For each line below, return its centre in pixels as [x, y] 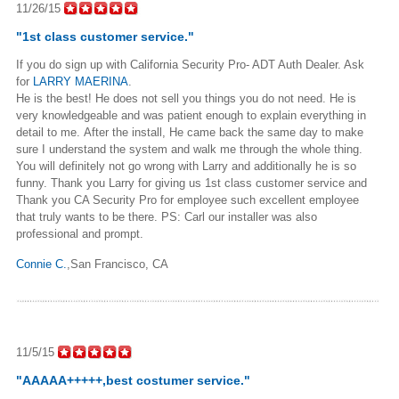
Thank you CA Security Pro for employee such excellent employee [187, 199]
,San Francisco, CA [118, 264]
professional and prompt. [80, 233]
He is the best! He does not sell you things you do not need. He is [186, 98]
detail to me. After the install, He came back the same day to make [190, 132]
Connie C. [41, 264]
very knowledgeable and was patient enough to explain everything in [191, 115]
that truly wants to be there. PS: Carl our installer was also [167, 216]
